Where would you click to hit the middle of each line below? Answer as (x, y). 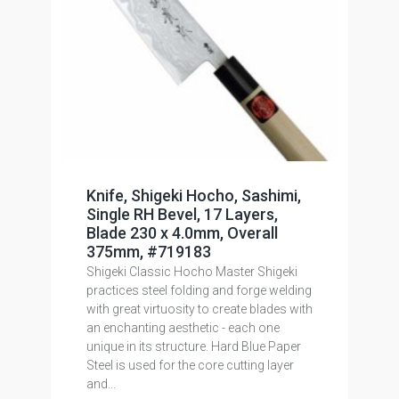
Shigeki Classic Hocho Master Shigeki (191, 272)
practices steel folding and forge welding (199, 290)
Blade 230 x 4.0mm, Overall (182, 233)
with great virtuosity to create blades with (199, 309)
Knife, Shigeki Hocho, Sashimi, (193, 195)
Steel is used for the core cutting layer (190, 365)
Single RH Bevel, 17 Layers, (182, 214)
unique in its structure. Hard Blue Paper (193, 346)
